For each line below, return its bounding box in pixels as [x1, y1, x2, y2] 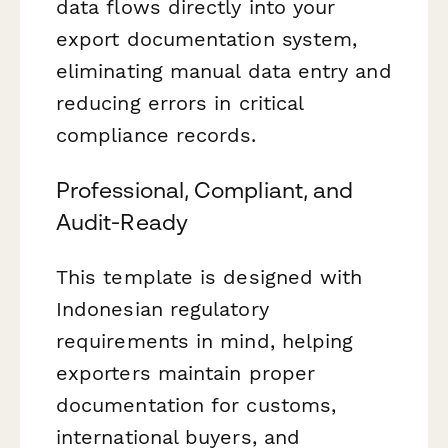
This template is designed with [56, 265, 363, 290]
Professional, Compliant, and [56, 176, 354, 203]
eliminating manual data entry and [56, 58, 392, 83]
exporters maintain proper [56, 361, 316, 386]
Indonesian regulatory [56, 297, 269, 322]
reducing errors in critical [56, 90, 304, 115]
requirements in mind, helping [56, 329, 354, 354]
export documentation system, [56, 26, 358, 51]
